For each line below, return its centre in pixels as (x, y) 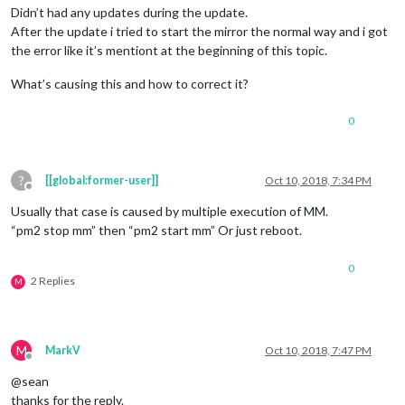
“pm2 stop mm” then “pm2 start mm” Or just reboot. (156, 230)
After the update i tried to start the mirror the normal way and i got (199, 31)
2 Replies (53, 280)
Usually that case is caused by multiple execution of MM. (170, 211)
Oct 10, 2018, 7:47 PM (318, 350)
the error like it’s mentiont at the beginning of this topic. (169, 50)
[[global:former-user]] (102, 180)
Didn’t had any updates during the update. (129, 12)
